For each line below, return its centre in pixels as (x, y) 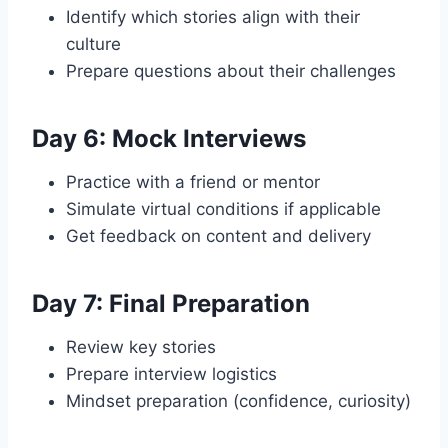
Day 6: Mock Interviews (169, 138)
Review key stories (141, 346)
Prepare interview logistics (171, 373)
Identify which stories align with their (213, 16)
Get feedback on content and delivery (218, 235)
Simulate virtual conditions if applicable (223, 208)
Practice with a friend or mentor (193, 181)
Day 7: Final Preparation (171, 303)
